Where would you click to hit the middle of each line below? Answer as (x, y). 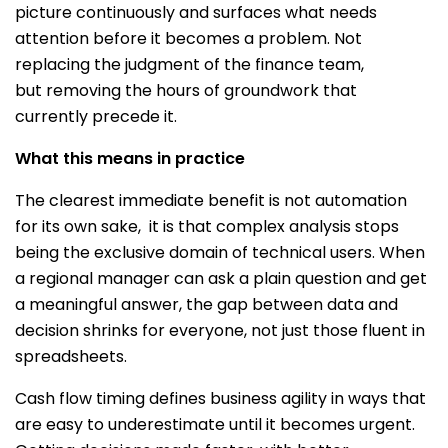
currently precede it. (98, 116)
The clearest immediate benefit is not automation (211, 200)
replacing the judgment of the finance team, (189, 64)
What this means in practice (132, 158)
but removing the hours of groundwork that (186, 90)
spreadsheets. (73, 356)
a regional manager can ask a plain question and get (221, 278)
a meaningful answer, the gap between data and (206, 304)
